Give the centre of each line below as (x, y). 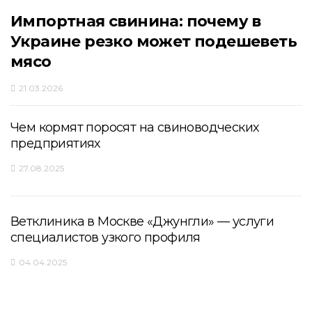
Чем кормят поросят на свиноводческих (135, 127)
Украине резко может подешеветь (154, 41)
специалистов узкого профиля (106, 237)
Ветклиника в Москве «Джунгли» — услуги (142, 221)
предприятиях (55, 143)
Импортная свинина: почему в (136, 21)
